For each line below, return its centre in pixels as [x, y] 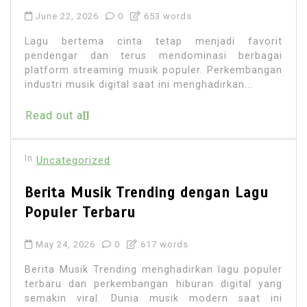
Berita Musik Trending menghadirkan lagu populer [153, 269]
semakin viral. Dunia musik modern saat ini [153, 298]
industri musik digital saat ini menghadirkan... [139, 84]
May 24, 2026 [65, 244]
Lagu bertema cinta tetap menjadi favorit [153, 41]
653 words [167, 16]
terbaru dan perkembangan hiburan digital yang [153, 284]
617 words [163, 244]
